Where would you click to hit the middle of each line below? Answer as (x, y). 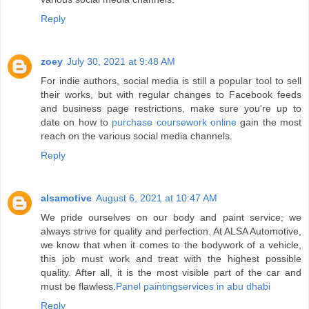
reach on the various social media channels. (137, 136)
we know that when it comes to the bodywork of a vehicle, (171, 245)
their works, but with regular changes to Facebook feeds (171, 95)
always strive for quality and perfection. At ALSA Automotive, (171, 231)
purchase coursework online (175, 122)
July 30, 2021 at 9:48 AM (121, 62)
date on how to (77, 122)
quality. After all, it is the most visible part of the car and (171, 273)
